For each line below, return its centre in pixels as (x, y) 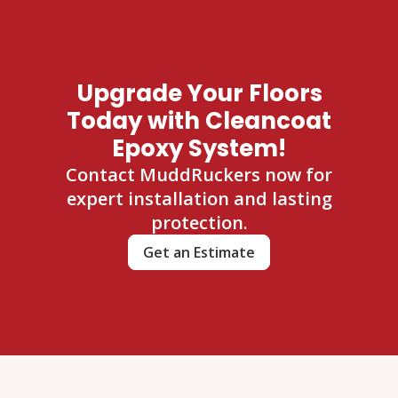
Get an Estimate (199, 252)
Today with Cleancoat (199, 120)
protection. (199, 222)
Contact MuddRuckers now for (199, 174)
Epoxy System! (199, 148)
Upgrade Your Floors (199, 93)
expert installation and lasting (199, 198)
